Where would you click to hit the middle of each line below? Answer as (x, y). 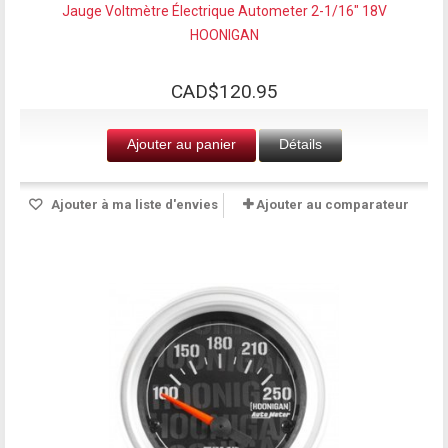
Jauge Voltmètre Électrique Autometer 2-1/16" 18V (224, 10)
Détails (300, 143)
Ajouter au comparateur (332, 204)
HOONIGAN (224, 34)
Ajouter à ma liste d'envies (132, 204)
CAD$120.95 (224, 91)
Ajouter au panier (181, 143)
